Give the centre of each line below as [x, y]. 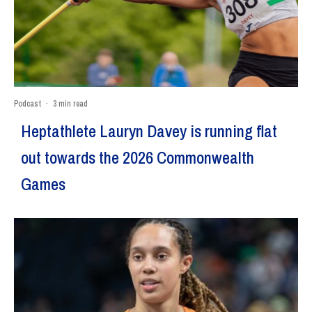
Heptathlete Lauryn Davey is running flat [149, 131]
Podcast [28, 103]
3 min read [70, 103]
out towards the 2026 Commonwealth [138, 157]
